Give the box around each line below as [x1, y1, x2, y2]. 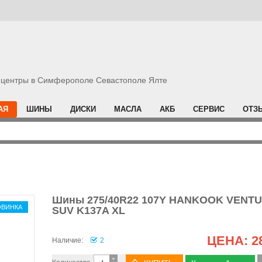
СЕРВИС [193, 105, 225, 113]
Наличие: [52, 236, 83, 244]
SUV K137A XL [52, 205, 125, 216]
